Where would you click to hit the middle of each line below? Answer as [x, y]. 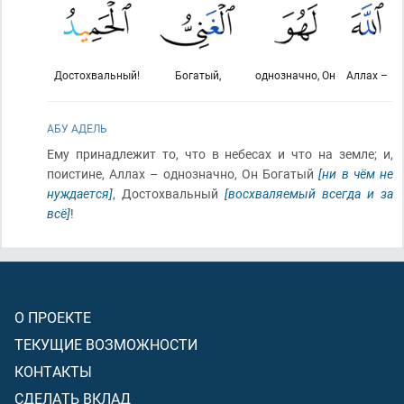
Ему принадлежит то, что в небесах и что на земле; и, [220, 154]
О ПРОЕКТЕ [53, 317]
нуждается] [80, 193]
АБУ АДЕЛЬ [77, 128]
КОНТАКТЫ [53, 371]
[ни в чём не [356, 174]
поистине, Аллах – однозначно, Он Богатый [183, 174]
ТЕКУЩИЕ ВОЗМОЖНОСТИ [106, 344]
